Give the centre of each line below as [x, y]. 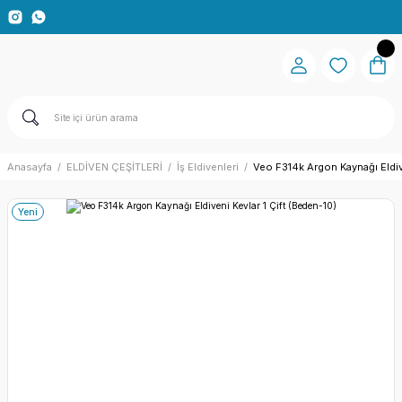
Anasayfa [30, 167]
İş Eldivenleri [208, 167]
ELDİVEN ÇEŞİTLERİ [114, 167]
